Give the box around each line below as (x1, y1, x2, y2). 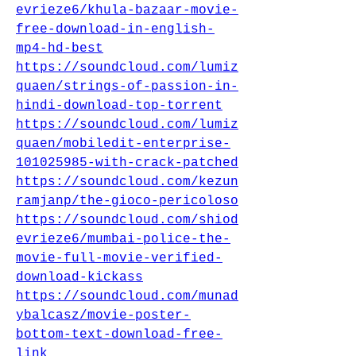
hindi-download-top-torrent (16, 99, 222, 113)
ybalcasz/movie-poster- (16, 308, 191, 323)
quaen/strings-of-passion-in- (16, 79, 238, 94)
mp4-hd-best (16, 41, 103, 56)
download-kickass (16, 270, 143, 284)
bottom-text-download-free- (16, 327, 222, 342)
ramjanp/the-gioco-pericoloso (16, 194, 238, 208)
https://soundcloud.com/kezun (16, 175, 238, 189)
